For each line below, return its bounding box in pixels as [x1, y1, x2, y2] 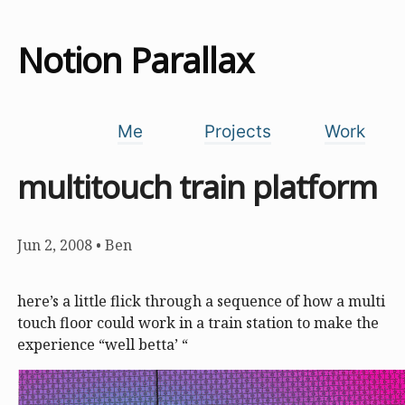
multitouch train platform [17, 165, 377, 208]
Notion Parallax [17, 36, 253, 83]
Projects [203, 121, 271, 142]
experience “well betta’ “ [17, 334, 188, 355]
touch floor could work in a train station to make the [17, 313, 379, 334]
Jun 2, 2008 [17, 235, 92, 256]
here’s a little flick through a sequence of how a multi [17, 291, 385, 312]
